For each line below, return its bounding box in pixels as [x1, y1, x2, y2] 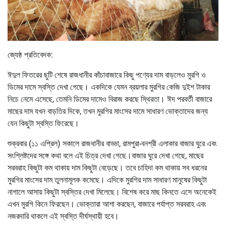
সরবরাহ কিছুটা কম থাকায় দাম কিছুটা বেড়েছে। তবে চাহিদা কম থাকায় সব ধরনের [8, 162, 207, 173]
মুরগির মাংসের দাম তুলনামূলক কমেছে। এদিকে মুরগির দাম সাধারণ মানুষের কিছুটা [8, 175, 207, 185]
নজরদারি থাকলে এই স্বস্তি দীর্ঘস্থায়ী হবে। [8, 211, 119, 221]
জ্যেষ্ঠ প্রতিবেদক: [8, 49, 53, 60]
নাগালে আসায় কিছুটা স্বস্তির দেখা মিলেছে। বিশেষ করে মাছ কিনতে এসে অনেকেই [8, 187, 216, 197]
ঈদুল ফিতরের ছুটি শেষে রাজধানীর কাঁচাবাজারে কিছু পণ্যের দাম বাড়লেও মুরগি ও [8, 70, 206, 80]
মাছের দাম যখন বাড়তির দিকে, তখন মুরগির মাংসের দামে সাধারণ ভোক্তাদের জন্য [8, 106, 208, 116]
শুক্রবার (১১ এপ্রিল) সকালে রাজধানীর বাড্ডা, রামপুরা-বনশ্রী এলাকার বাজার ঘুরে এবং [8, 138, 217, 148]
